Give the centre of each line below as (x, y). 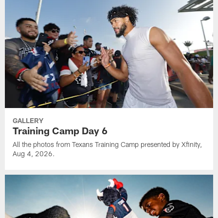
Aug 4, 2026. (34, 154)
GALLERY (28, 121)
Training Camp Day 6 (60, 131)
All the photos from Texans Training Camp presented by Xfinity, (108, 145)
